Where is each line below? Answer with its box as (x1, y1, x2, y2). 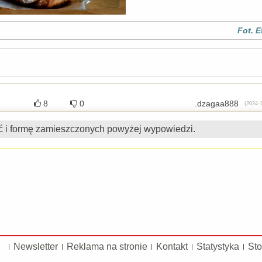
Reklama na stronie (67, 242, 147, 252)
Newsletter (13, 242, 58, 252)
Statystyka (196, 242, 239, 252)
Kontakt (156, 242, 188, 252)
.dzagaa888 (195, 99, 239, 109)
